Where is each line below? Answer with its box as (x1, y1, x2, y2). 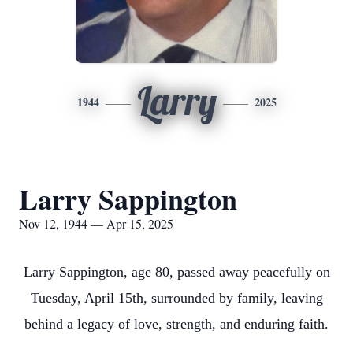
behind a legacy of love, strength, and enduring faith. (24, 316, 329, 332)
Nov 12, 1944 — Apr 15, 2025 (19, 215, 173, 232)
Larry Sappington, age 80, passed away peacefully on (23, 264, 330, 280)
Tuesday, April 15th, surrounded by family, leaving (30, 290, 323, 306)
